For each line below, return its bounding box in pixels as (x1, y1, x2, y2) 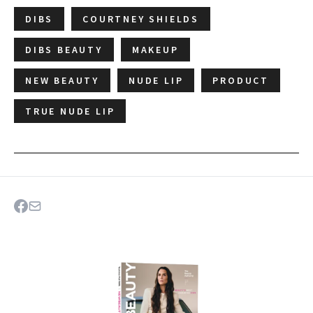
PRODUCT (212, 74, 270, 87)
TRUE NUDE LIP (25, 105, 115, 118)
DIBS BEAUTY (25, 43, 103, 57)
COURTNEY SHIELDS (82, 13, 200, 26)
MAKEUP (131, 43, 179, 57)
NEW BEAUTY (25, 74, 99, 87)
